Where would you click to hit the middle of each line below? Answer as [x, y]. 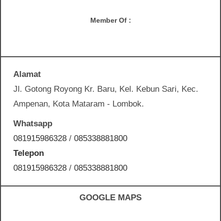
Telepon [29, 153]
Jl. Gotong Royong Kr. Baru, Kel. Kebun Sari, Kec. [106, 89]
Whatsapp [33, 123]
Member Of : [110, 20]
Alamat [27, 74]
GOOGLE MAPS [110, 197]
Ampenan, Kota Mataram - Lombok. [79, 104]
